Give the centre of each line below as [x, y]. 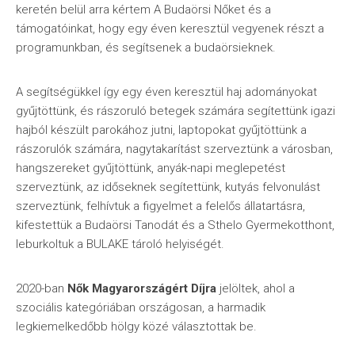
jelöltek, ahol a [256, 288]
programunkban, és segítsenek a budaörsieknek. [146, 48]
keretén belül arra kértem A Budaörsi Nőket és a [143, 10]
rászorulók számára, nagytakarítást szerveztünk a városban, [174, 149]
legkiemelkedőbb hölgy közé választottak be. [136, 326]
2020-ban [42, 288]
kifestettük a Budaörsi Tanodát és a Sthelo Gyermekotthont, [175, 225]
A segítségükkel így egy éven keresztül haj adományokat [166, 92]
